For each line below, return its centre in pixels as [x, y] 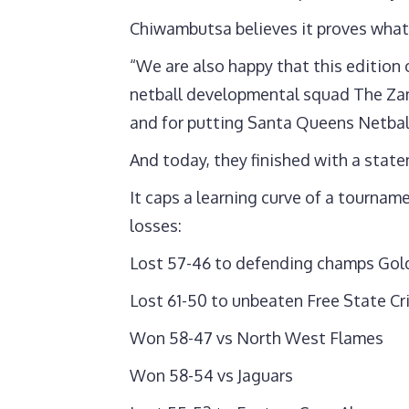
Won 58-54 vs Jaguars [211, 376]
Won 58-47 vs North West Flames [257, 338]
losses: [156, 226]
